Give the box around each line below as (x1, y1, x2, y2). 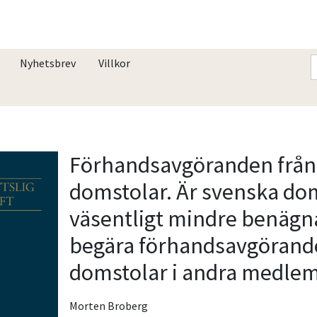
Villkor (98, 55, 130, 70)
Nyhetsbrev (20, 55, 76, 70)
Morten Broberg (69, 298, 149, 313)
